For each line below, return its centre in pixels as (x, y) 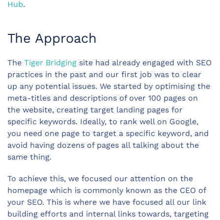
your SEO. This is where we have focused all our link (107, 202)
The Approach (52, 38)
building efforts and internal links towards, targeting (108, 214)
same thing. (29, 157)
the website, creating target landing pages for (95, 110)
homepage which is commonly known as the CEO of (107, 190)
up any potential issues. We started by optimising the (109, 86)
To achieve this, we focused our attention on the (100, 179)
